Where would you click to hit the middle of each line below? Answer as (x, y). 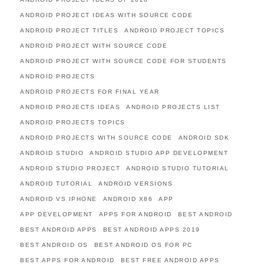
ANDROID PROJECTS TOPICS (73, 122)
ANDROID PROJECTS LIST (173, 107)
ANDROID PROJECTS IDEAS (70, 107)
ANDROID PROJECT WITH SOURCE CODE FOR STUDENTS (123, 61)
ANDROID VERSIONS (136, 184)
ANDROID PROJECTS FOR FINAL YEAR (90, 92)
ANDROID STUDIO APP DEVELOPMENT (159, 153)
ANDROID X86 (128, 199)
